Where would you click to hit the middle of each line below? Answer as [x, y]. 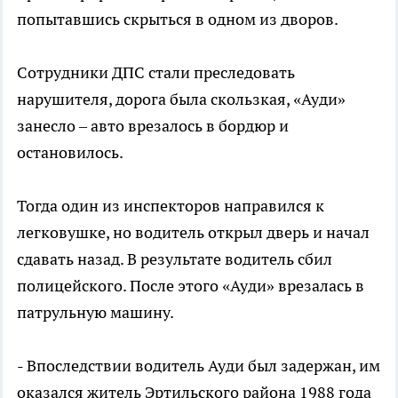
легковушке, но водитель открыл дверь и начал [193, 232]
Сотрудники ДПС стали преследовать [156, 72]
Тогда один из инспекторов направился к [171, 206]
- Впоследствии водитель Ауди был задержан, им [199, 366]
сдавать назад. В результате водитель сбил [175, 259]
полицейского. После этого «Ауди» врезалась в [191, 286]
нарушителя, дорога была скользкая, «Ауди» [181, 99]
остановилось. [70, 152]
